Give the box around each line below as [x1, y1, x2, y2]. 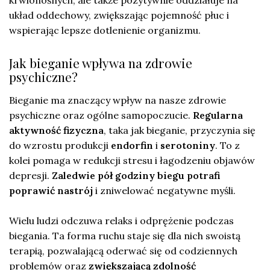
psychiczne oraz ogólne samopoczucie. [9, 108, 193, 121]
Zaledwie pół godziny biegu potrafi [52, 169, 220, 181]
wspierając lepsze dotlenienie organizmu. [9, 24, 201, 36]
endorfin [111, 139, 153, 151]
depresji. [9, 169, 52, 181]
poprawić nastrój [9, 184, 93, 196]
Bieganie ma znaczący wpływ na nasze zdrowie [9, 93, 226, 106]
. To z [215, 139, 240, 151]
